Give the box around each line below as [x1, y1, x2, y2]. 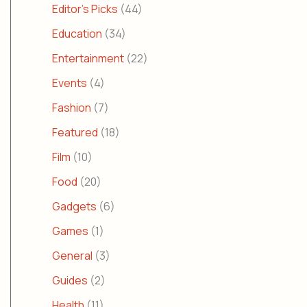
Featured [52, 125, 98, 140]
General [52, 248, 93, 264]
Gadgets [52, 199, 97, 214]
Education [52, 26, 102, 42]
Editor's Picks [52, 1, 118, 17]
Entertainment [52, 51, 124, 66]
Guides [52, 273, 88, 288]
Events [52, 75, 87, 91]
